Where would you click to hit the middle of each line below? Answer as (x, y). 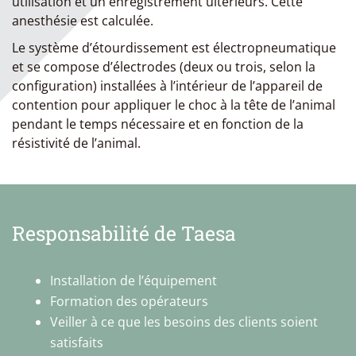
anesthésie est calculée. (83, 21)
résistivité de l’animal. (76, 143)
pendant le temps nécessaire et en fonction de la (158, 124)
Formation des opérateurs (129, 301)
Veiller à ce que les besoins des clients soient (184, 322)
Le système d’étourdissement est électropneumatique (174, 48)
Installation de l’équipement (133, 281)
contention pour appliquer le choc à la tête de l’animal (174, 105)
